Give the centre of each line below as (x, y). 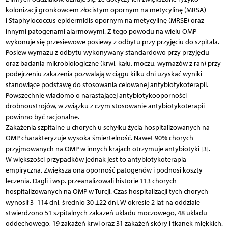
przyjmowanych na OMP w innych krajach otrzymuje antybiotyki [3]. (108, 149)
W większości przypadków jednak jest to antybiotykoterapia (96, 159)
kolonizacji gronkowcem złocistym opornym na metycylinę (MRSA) (106, 10)
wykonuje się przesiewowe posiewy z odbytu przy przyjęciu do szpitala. (112, 42)
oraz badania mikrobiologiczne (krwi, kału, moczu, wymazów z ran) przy (113, 63)
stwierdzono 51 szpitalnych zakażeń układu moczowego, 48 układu (106, 213)
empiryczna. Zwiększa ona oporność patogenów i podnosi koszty (104, 170)
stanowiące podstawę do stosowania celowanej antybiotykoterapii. (107, 84)
